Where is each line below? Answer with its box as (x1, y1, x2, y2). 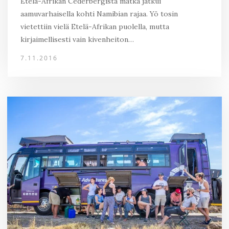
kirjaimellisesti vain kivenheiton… (20, 35, 134, 44)
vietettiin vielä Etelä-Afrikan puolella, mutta (20, 22, 169, 31)
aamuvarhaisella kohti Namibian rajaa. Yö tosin (20, 9, 178, 18)
